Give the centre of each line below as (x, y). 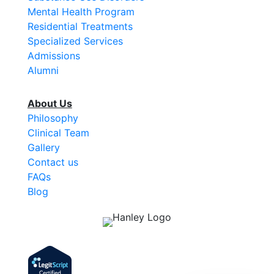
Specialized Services (75, 41)
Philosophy (53, 118)
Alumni (43, 70)
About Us (50, 103)
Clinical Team (58, 133)
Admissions (54, 56)
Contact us (53, 162)
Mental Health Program (81, 12)
